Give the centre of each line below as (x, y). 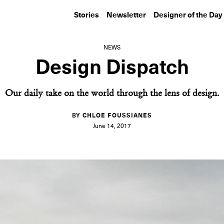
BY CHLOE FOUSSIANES (112, 116)
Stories (86, 15)
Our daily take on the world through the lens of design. (112, 94)
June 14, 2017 (112, 126)
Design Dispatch (112, 68)
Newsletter (126, 15)
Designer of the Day (188, 15)
